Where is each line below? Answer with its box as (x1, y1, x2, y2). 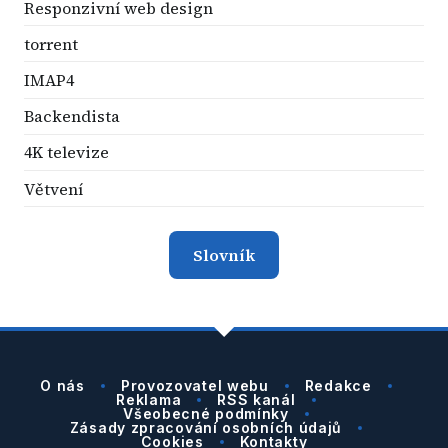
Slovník (193, 244, 255, 267)
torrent (24, 32, 78, 55)
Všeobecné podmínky (123, 405, 289, 423)
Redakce (304, 377, 372, 395)
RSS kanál (217, 391, 296, 409)
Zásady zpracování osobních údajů (69, 419, 343, 437)
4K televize (24, 141, 109, 164)
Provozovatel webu (120, 377, 269, 395)
